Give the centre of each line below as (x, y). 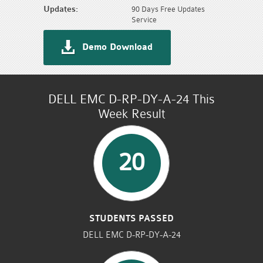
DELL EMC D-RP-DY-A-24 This (131, 99)
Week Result (131, 114)
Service (144, 19)
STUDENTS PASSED (131, 218)
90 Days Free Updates (168, 9)
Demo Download (117, 47)
